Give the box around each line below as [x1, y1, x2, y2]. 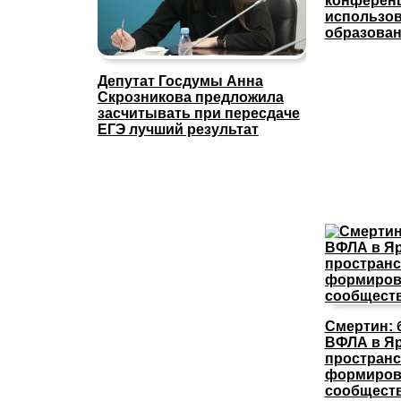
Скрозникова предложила [97, 89, 284, 105]
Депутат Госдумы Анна [97, 73, 263, 89]
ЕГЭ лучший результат [97, 121, 259, 137]
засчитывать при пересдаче [97, 105, 300, 121]
